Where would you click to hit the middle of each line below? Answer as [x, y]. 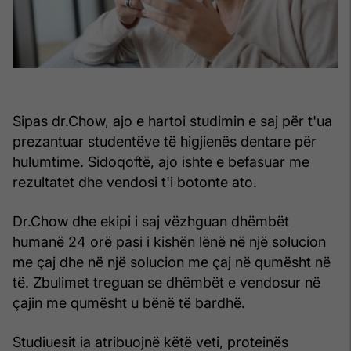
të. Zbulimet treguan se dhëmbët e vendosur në [166, 283]
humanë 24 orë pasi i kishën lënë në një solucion [169, 242]
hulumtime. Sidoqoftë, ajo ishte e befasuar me [161, 162]
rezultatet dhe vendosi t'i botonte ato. [135, 183]
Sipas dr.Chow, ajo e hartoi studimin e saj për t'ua [172, 121]
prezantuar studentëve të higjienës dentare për [165, 142]
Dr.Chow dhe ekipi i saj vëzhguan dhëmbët [151, 222]
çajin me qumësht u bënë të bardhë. [129, 303]
